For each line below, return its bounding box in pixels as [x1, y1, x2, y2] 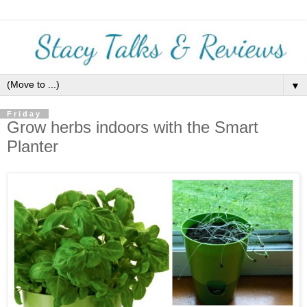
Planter [7, 137, 58, 156]
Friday [7, 110, 42, 119]
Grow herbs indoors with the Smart [7, 118, 258, 137]
